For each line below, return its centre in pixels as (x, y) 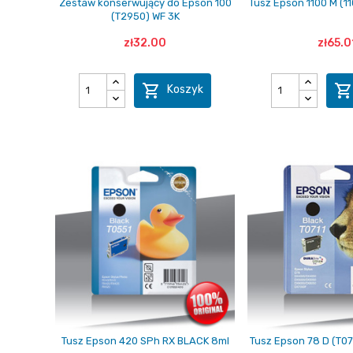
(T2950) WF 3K (145, 16)
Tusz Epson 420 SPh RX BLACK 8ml (145, 340)
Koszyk (186, 90)
